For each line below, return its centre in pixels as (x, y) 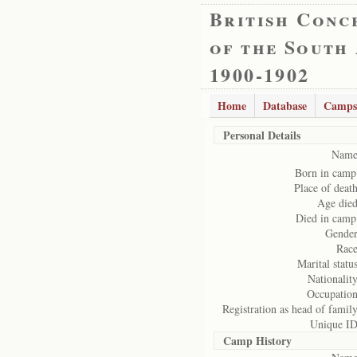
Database (285, 106)
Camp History (257, 341)
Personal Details (262, 135)
